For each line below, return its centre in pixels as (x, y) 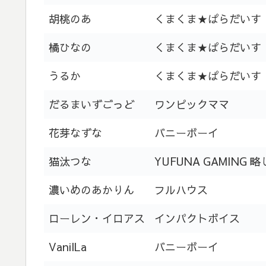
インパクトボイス (197, 218)
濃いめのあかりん (91, 189)
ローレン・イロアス (97, 218)
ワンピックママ (192, 104)
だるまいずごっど (91, 104)
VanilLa (68, 246)
